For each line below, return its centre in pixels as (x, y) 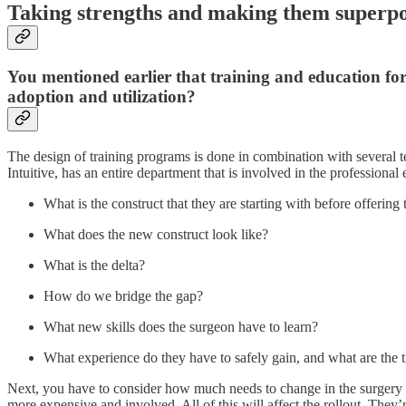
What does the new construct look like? (156, 235)
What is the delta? (94, 266)
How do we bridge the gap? (123, 296)
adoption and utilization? (101, 97)
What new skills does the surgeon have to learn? (181, 327)
